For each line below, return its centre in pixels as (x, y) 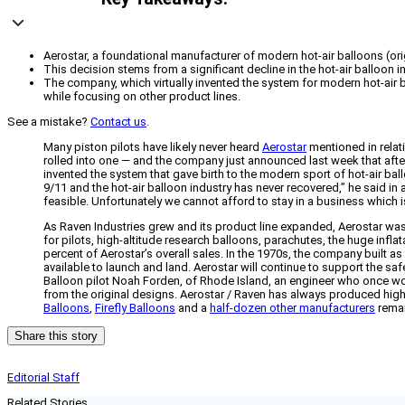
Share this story (56, 336)
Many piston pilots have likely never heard (153, 147)
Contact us (118, 122)
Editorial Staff (43, 378)
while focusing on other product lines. (142, 97)
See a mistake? (49, 122)
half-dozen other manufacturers (292, 308)
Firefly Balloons (135, 308)
